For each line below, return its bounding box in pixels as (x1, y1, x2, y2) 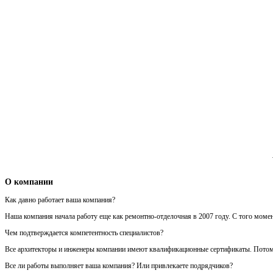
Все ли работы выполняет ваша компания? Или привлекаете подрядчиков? (5, 261, 233, 271)
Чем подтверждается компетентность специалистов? (5, 229, 163, 238)
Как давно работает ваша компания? (5, 196, 115, 205)
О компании (5, 177, 53, 187)
